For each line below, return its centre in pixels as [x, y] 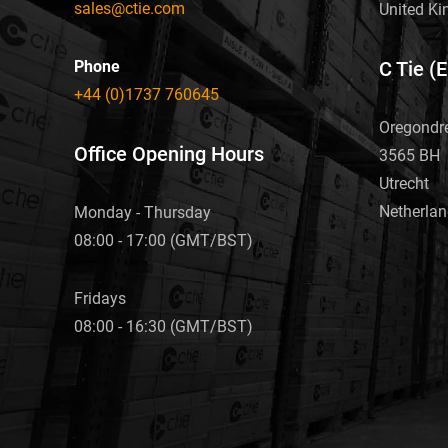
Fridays [100, 298]
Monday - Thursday [142, 212]
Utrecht [404, 184]
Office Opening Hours [169, 153]
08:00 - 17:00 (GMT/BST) [163, 240]
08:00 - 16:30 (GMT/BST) [163, 326]
